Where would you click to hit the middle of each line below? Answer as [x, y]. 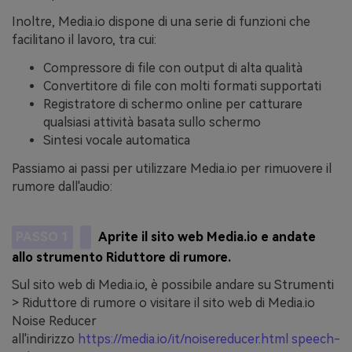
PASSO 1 [42, 236]
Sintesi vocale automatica [117, 140]
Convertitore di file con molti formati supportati [182, 86]
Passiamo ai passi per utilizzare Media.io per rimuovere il [172, 168]
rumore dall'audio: [62, 186]
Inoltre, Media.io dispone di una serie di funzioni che [161, 21]
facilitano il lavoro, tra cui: [84, 39]
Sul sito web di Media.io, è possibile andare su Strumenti [173, 285]
